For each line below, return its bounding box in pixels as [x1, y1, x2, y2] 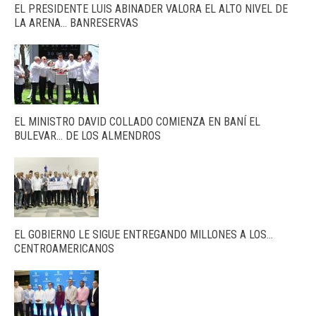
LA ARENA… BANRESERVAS [14, 16, 138, 30]
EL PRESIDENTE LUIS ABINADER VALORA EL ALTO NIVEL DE [14, 1, 288, 16]
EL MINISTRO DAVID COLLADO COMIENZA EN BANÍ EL [14, 114, 260, 128]
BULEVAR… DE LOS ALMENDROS [14, 128, 161, 142]
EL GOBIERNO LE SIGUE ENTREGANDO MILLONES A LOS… [14, 227, 273, 241]
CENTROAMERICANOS [14, 241, 114, 255]
